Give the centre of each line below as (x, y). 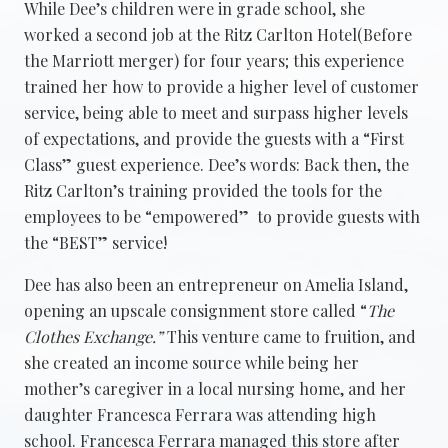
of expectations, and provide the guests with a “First (214, 138)
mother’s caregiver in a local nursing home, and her (215, 388)
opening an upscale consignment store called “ (195, 310)
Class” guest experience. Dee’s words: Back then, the (216, 164)
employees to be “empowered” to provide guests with (222, 216)
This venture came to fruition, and (291, 336)
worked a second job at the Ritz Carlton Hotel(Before (218, 34)
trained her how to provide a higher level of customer (221, 86)
